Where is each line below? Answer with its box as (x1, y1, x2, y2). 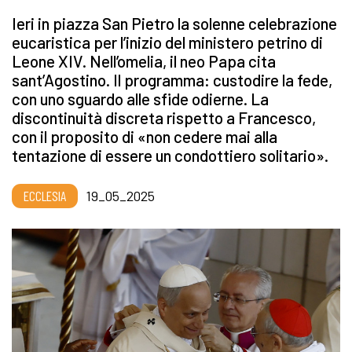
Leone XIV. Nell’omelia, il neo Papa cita (12, 51, 276, 71)
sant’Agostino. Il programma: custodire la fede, (12, 70, 332, 90)
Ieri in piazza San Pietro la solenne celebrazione (12, 13, 337, 34)
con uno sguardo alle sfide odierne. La (12, 89, 269, 109)
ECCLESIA (24, 187, 66, 205)
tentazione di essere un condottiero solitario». (12, 145, 328, 166)
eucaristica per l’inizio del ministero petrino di (12, 32, 323, 53)
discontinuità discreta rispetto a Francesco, (12, 108, 316, 128)
